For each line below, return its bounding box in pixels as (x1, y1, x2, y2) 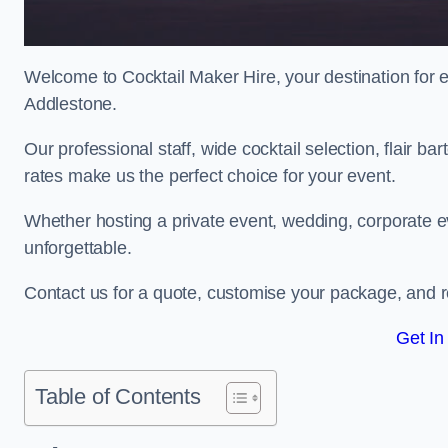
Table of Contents (35, 384, 201, 409)
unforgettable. (24, 238, 132, 258)
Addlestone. (24, 94, 118, 114)
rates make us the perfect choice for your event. (24, 166, 396, 186)
